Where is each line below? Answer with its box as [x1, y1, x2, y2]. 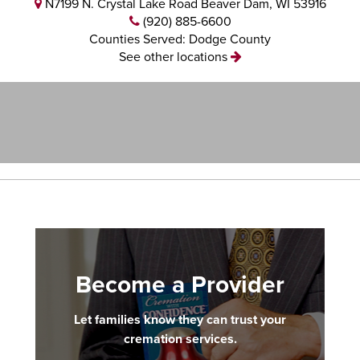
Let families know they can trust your [74, 312, 286, 328]
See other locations [118, 49, 231, 65]
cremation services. [123, 331, 237, 347]
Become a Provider [76, 270, 284, 300]
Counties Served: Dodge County [89, 31, 271, 47]
